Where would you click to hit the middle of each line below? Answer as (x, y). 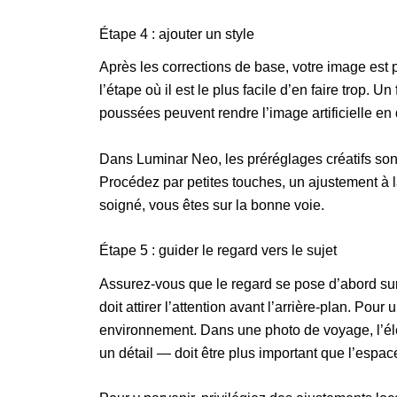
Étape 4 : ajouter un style (177, 34)
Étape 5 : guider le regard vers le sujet (218, 251)
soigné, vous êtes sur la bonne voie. (214, 205)
